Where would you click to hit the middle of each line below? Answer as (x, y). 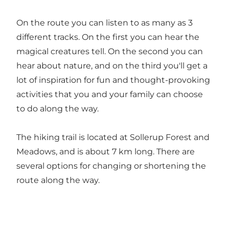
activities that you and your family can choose (110, 95)
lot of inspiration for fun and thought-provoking (113, 80)
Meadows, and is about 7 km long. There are (106, 152)
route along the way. (58, 180)
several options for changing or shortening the (111, 166)
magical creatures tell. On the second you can (110, 52)
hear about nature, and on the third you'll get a (112, 66)
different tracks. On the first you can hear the (108, 37)
